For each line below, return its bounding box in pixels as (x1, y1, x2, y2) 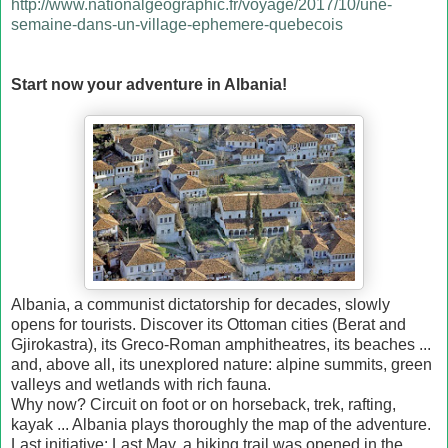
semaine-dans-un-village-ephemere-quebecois (11, 15, 343, 33)
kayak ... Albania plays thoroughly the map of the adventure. (11, 415, 431, 433)
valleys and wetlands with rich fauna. (11, 375, 275, 393)
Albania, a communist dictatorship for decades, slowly (11, 295, 390, 313)
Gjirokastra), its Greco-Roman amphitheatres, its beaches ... (11, 335, 431, 353)
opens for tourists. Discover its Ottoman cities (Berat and (11, 315, 406, 333)
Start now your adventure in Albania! (11, 75, 287, 93)
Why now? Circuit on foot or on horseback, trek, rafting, (11, 395, 396, 413)
